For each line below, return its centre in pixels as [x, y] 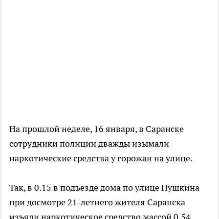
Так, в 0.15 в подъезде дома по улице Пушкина [104, 187]
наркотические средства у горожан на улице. [101, 158]
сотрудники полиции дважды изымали [89, 143]
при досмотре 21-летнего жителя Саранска [97, 202]
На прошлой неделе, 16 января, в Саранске [97, 129]
